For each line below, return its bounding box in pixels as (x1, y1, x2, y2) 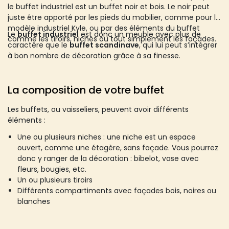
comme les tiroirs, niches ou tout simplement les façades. (8, 33, 216, 44)
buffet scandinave (70, 39, 139, 50)
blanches (17, 196, 51, 207)
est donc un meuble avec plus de (79, 29, 201, 39)
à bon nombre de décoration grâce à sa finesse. (8, 50, 180, 61)
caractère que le (8, 39, 70, 50)
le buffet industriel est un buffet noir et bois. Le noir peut (8, 1, 210, 12)
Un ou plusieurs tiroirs (17, 174, 93, 185)
